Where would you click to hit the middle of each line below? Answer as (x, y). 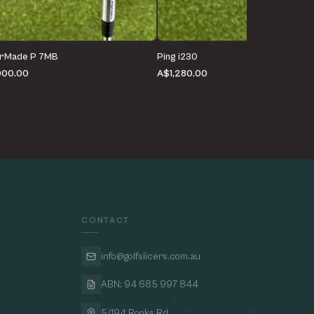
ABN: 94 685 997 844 (150, 285)
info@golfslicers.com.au (151, 257)
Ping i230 (177, 57)
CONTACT (105, 221)
